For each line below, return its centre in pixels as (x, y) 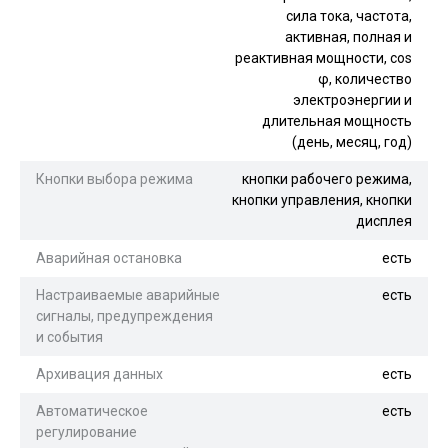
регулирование (86, 431)
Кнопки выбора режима (114, 178)
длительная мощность (337, 120)
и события (69, 336)
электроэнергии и (352, 99)
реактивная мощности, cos (323, 57)
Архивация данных (99, 373)
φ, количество (365, 78)
